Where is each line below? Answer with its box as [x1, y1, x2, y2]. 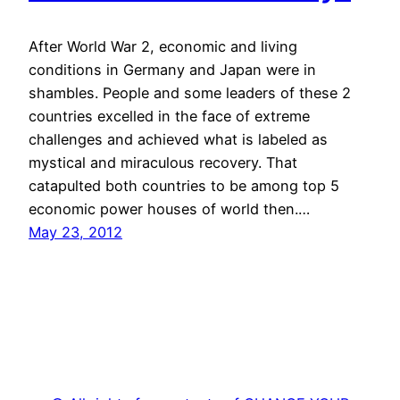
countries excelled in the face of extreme [29, 107, 310, 126]
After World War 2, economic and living [29, 37, 297, 56]
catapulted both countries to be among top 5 [29, 177, 339, 196]
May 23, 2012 [29, 223, 122, 242]
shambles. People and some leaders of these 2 [29, 84, 351, 103]
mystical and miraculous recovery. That [29, 154, 297, 172]
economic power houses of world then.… [29, 200, 310, 219]
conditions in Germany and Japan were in [29, 61, 316, 79]
